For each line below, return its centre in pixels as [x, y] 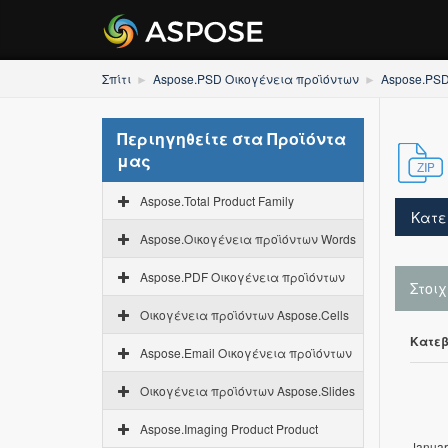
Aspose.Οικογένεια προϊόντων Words [248, 238]
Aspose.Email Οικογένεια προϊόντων [246, 352]
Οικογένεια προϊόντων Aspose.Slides [247, 390]
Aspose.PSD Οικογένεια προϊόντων [256, 78]
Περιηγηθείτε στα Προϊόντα [231, 138]
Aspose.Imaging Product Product [229, 428]
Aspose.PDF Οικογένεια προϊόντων [242, 276]
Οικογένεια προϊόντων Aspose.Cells [244, 314]
